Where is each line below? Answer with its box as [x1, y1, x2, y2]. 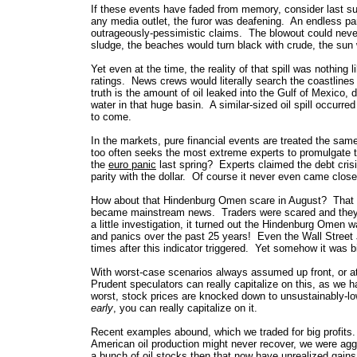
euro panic [108, 159, 156, 171]
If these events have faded [91, 3, 214, 15]
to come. [91, 111, 131, 123]
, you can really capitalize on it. [113, 302, 257, 314]
